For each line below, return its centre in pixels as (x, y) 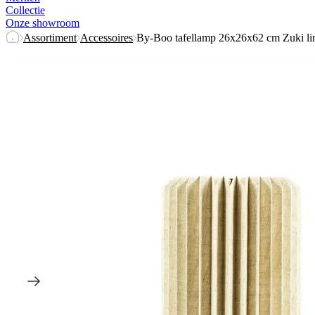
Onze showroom (43, 23)
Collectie (25, 10)
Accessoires (107, 38)
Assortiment (50, 38)
